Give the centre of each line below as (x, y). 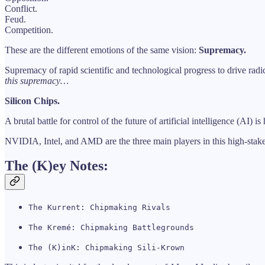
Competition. (29, 30)
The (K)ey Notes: (56, 166)
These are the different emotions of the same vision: (102, 50)
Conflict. (21, 8)
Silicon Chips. (32, 101)
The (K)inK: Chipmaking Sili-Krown (106, 248)
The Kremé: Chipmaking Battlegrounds (111, 228)
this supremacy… (37, 80)
